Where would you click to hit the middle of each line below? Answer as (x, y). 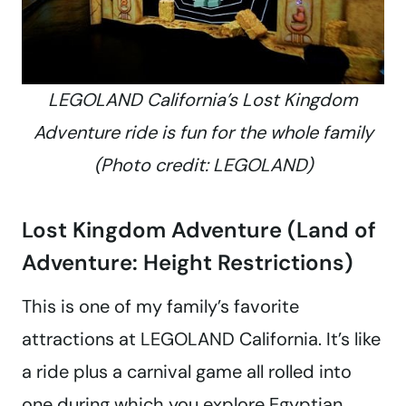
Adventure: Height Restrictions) (188, 263)
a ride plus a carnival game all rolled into (187, 372)
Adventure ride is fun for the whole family (203, 133)
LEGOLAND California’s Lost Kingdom (203, 100)
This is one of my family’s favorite (160, 307)
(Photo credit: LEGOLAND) (203, 165)
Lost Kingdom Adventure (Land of (199, 230)
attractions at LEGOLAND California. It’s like (201, 339)
